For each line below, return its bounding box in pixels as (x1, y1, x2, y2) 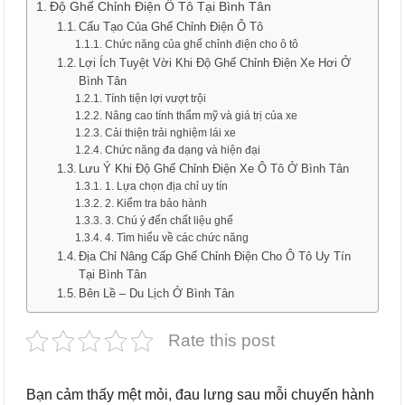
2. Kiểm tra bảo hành (104, 197, 207, 209)
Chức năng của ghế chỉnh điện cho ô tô (104, 38, 298, 50)
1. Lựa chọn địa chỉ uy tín (104, 180, 228, 192)
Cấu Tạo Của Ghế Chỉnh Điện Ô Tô (79, 20, 264, 33)
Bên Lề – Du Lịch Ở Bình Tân (79, 287, 235, 300)
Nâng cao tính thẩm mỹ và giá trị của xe (104, 109, 297, 121)
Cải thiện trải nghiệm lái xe (104, 127, 236, 138)
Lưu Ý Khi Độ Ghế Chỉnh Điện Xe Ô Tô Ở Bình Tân (79, 162, 350, 175)
